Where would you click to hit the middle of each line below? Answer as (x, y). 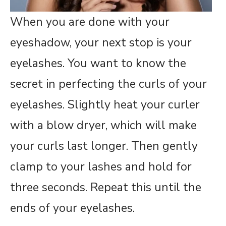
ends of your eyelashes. (72, 208)
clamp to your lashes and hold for (101, 167)
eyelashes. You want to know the (98, 64)
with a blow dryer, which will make (103, 126)
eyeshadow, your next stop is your (101, 43)
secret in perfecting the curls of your (108, 84)
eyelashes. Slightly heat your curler (105, 105)
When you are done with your (90, 22)
